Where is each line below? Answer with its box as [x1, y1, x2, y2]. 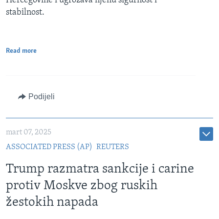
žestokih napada [6, 196, 98, 209]
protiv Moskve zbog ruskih [6, 179, 157, 193]
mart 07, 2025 [6, 129, 51, 136]
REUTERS [96, 143, 129, 151]
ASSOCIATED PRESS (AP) [6, 143, 92, 151]
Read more [6, 47, 37, 55]
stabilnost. [6, 8, 44, 17]
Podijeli [28, 92, 55, 101]
